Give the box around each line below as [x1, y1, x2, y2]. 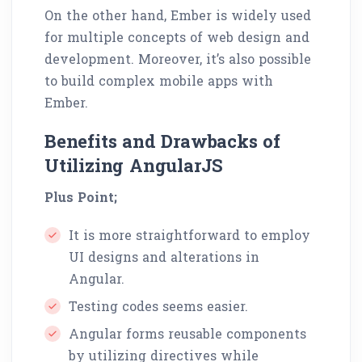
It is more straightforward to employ [69, 225, 310, 243]
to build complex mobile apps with [44, 71, 273, 89]
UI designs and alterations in [69, 247, 259, 265]
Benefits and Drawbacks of [44, 128, 280, 153]
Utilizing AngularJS [44, 153, 224, 177]
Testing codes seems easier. [69, 297, 248, 314]
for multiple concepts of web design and [44, 27, 309, 45]
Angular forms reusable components [69, 324, 306, 342]
